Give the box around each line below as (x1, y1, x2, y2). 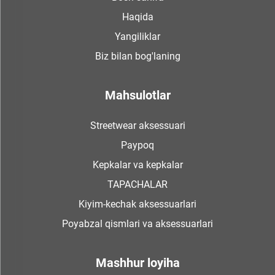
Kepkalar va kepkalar (92, 158, 183, 171)
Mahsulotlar (104, 87, 171, 103)
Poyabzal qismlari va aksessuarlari (62, 217, 213, 230)
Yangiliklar (115, 30, 160, 42)
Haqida (122, 10, 153, 23)
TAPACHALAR (107, 178, 168, 190)
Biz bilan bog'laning (95, 50, 180, 62)
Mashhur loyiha (95, 255, 180, 270)
